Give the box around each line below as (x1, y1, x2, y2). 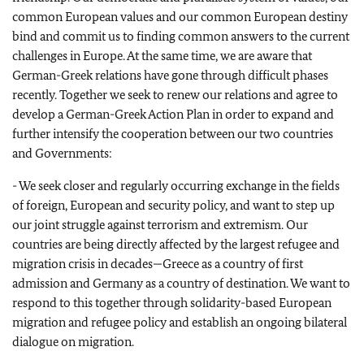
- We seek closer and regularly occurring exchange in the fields (12, 178, 340, 193)
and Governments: (12, 145, 112, 161)
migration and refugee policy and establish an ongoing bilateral (12, 314, 347, 330)
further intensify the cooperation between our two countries (12, 126, 333, 141)
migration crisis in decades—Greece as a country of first (12, 256, 303, 271)
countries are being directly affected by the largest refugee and (12, 236, 340, 252)
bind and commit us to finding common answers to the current (12, 28, 349, 44)
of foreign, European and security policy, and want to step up (12, 197, 335, 213)
